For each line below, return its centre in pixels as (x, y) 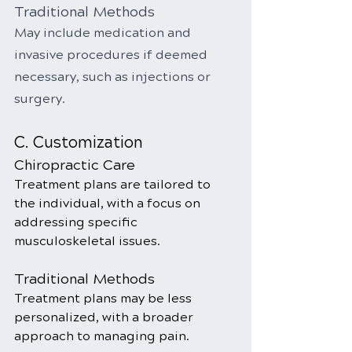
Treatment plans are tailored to (114, 184)
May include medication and (104, 33)
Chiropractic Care (75, 165)
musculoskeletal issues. (87, 241)
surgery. (40, 99)
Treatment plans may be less (104, 298)
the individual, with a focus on (109, 203)
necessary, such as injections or (114, 77)
